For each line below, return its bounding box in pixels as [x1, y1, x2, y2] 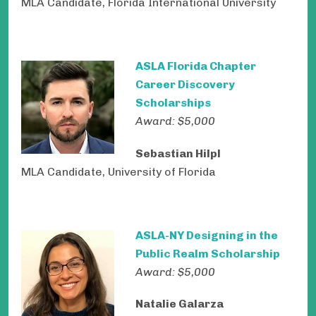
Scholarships [135, 96, 211, 110]
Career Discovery [135, 78, 235, 92]
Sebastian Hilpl [135, 146, 221, 160]
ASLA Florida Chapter [135, 59, 256, 73]
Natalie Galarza [135, 297, 224, 311]
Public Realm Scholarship [135, 247, 280, 260]
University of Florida [108, 164, 216, 178]
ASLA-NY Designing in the [135, 229, 278, 242]
